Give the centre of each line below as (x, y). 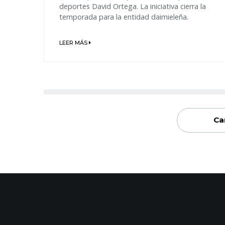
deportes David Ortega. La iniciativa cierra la (133, 7)
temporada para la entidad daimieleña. (124, 17)
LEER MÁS (74, 42)
